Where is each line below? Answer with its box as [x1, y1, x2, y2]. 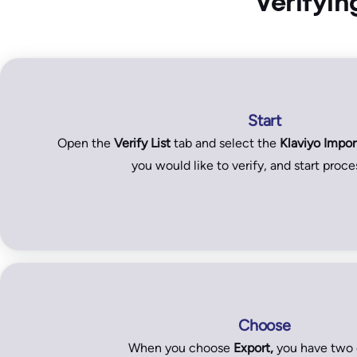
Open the [57, 135, 114, 151]
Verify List [113, 135, 171, 151]
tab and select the [170, 135, 280, 151]
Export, [233, 339, 273, 355]
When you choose [127, 339, 233, 355]
